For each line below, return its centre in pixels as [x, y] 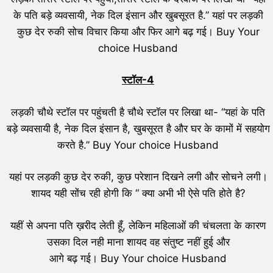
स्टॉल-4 [138, 80]
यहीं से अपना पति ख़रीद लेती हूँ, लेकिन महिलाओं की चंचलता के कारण [138, 225]
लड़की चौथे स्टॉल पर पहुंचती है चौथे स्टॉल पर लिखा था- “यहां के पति [138, 112]
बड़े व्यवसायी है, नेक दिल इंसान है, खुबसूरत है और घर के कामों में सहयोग [138, 128]
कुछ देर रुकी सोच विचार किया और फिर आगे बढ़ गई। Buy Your [138, 31]
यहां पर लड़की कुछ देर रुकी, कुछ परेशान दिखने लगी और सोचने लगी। [138, 177]
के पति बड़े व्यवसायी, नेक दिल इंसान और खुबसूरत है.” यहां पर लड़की [138, 15]
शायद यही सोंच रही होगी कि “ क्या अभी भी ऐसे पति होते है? [138, 193]
